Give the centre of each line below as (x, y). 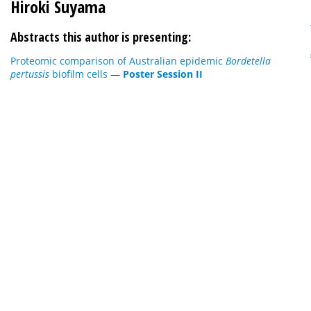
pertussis (31, 74)
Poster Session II (163, 74)
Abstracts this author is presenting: (101, 37)
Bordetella (248, 61)
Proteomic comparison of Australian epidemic (118, 61)
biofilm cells (80, 74)
